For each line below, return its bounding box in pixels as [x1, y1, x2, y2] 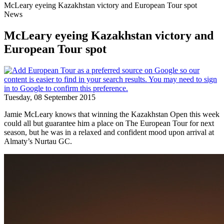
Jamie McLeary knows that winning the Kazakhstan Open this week [4, 109, 219, 118]
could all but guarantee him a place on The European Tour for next [4, 118, 214, 127]
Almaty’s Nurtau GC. [4, 136, 72, 145]
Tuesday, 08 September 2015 [4, 92, 95, 101]
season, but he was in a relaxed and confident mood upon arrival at [4, 127, 214, 136]
